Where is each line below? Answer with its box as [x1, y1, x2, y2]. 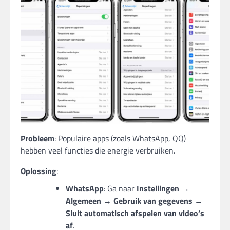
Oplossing [21, 164, 56, 177]
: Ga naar [104, 182, 137, 195]
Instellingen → [137, 182, 189, 195]
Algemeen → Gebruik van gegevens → [66, 194, 203, 207]
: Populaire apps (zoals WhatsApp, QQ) [54, 131, 186, 144]
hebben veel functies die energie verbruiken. [21, 144, 175, 157]
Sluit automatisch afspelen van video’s [66, 206, 204, 219]
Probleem [21, 131, 54, 144]
